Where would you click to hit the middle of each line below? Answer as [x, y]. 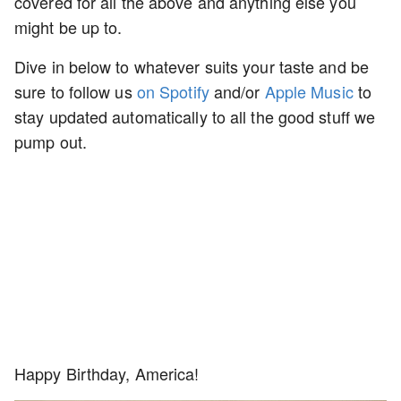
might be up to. [68, 26]
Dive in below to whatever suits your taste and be [192, 66]
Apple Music [309, 91]
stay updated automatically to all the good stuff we [195, 116]
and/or [237, 91]
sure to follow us [76, 91]
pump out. [53, 141]
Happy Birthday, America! [107, 373]
